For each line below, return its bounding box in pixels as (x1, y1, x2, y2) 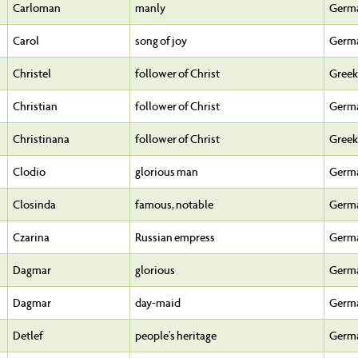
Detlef (13, 328, 43, 344)
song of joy (135, 34, 187, 49)
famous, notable (135, 197, 213, 213)
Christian (13, 99, 58, 114)
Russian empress (135, 230, 215, 245)
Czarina (13, 230, 50, 245)
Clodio (13, 165, 46, 180)
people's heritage (135, 328, 217, 344)
